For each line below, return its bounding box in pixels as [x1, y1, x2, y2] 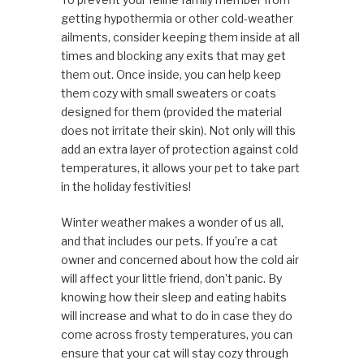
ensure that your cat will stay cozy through [60, 346, 288, 361]
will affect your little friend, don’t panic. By [60, 271, 282, 286]
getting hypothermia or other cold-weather [60, 11, 293, 26]
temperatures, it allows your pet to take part [60, 161, 300, 175]
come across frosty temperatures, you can [60, 327, 292, 342]
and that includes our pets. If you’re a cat [60, 234, 278, 249]
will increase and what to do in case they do [60, 309, 292, 323]
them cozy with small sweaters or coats [60, 86, 276, 101]
